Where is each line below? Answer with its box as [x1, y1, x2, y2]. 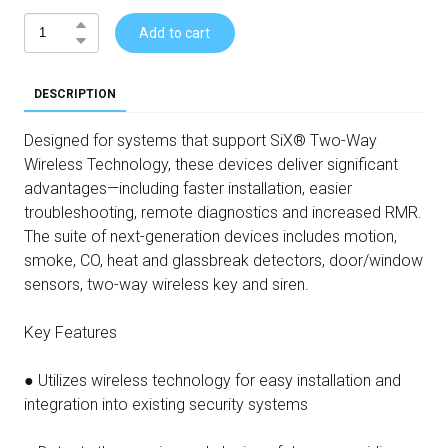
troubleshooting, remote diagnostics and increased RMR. [24, 202, 422, 222]
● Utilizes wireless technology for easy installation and [24, 370, 401, 390]
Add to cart [139, 24, 211, 41]
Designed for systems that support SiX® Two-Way [24, 130, 377, 150]
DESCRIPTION [34, 86, 116, 101]
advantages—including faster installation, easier [24, 178, 352, 198]
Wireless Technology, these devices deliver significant [24, 154, 398, 174]
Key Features [24, 322, 117, 342]
